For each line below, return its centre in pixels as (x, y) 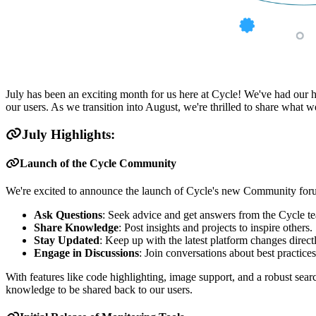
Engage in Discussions (86, 253)
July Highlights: (69, 134)
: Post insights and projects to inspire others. (215, 228)
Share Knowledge (76, 228)
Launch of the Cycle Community (98, 163)
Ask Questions (68, 215)
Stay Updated (67, 241)
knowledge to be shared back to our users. (99, 290)
